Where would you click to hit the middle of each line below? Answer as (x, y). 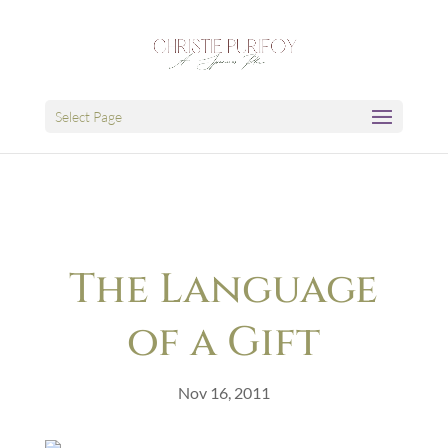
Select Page (88, 116)
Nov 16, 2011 (223, 392)
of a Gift (224, 342)
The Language (224, 289)
